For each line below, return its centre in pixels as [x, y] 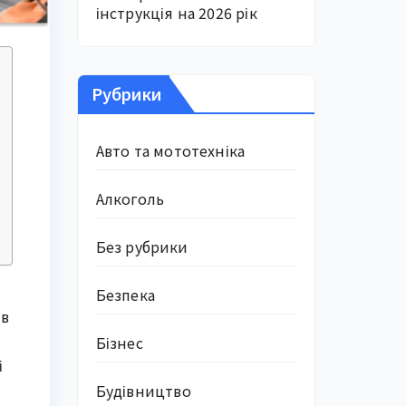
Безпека [125, 295]
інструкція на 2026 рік [176, 13]
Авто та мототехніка [170, 150]
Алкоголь [130, 198]
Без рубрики [142, 246]
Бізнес [119, 343]
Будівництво [143, 391]
